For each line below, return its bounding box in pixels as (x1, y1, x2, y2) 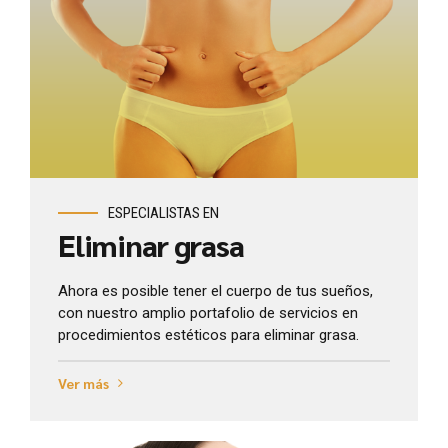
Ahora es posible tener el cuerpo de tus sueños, (58, 281, 373, 300)
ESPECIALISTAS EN (108, 204, 219, 223)
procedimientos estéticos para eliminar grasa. (58, 325, 359, 344)
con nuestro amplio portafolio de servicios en (58, 303, 358, 322)
